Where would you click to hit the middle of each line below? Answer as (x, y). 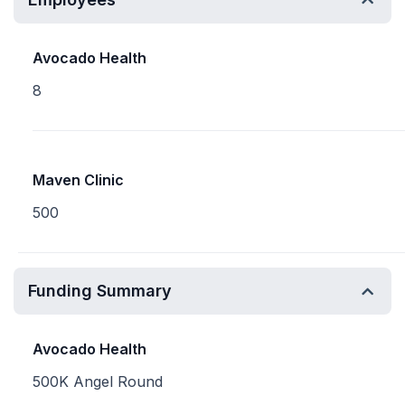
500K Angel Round (98, 381)
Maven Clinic (78, 180)
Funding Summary (100, 291)
